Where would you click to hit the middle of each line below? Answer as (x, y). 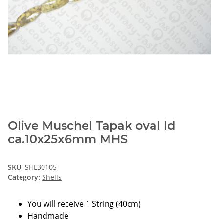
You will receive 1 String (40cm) (84, 204)
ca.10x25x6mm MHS (68, 139)
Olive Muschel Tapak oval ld (91, 125)
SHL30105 (41, 167)
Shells (52, 177)
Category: (25, 177)
